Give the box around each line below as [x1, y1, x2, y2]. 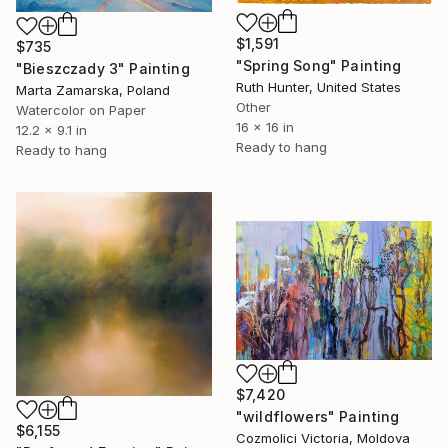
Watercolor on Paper [16, 102, 146, 119]
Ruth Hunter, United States [236, 78, 401, 95]
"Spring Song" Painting [236, 56, 402, 74]
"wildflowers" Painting [236, 407, 400, 425]
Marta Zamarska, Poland [16, 82, 170, 99]
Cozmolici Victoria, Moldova [236, 429, 410, 446]
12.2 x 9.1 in [16, 122, 87, 139]
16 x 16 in [236, 118, 294, 135]
